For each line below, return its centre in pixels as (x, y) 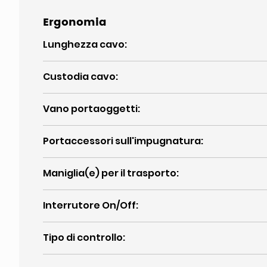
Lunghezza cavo (84, 44)
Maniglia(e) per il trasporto (110, 173)
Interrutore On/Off (89, 205)
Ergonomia (75, 22)
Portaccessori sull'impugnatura (122, 141)
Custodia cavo (79, 77)
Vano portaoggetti (90, 109)
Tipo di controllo (83, 237)
